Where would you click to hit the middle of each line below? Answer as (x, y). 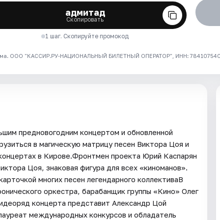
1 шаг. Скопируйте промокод (87, 36)
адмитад (85, 12)
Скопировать (85, 19)
